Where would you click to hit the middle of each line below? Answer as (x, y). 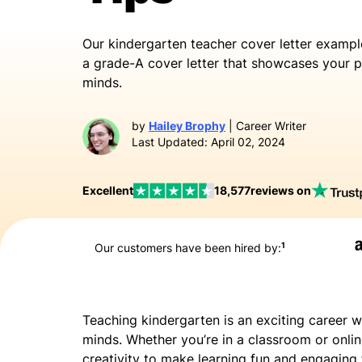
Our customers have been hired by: (188, 247)
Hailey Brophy (187, 126)
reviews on (281, 190)
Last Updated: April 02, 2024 (208, 142)
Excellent (108, 190)
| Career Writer (266, 126)
